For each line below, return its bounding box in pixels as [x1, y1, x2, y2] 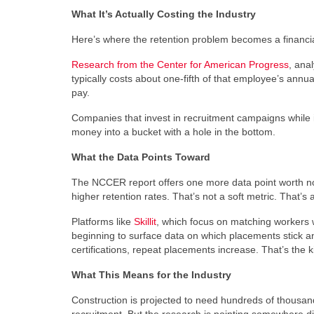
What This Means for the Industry [71, 269, 231, 280]
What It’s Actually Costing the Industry [71, 8, 256, 20]
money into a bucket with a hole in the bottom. [71, 126, 275, 137]
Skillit [134, 216, 156, 227]
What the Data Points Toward [71, 151, 210, 163]
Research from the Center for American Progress [71, 59, 289, 70]
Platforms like [71, 216, 134, 227]
